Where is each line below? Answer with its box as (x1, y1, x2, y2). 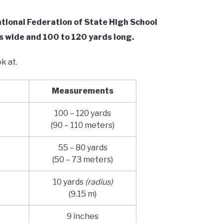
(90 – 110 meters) (51, 120, 115, 130)
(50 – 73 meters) (52, 155, 113, 165)
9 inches (67, 212, 99, 222)
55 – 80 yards (58, 143, 108, 153)
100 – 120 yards (54, 109, 111, 118)
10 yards (52, 177, 85, 187)
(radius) (85, 177, 113, 187)
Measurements (52, 86, 114, 96)
